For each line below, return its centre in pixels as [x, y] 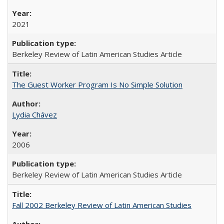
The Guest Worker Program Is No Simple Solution [97, 84]
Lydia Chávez [34, 114]
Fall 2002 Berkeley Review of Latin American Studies [102, 205]
